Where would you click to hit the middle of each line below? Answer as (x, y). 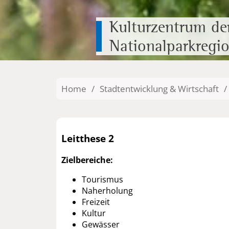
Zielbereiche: (87, 160)
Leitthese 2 (88, 139)
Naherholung (107, 191)
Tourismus (102, 180)
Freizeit (96, 202)
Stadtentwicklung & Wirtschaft (159, 88)
